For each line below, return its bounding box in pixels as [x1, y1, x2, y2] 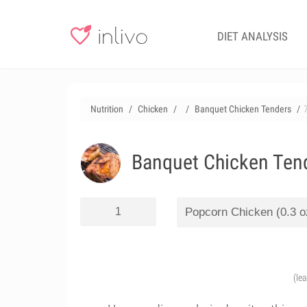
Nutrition [90, 103, 123, 114]
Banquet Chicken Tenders [195, 103, 291, 114]
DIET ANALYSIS [217, 29, 288, 43]
